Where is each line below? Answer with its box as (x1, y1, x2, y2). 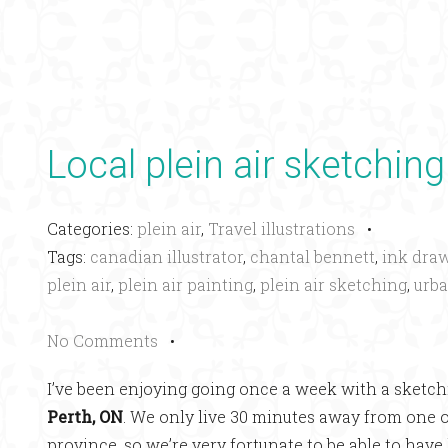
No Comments (47, 330, 158, 351)
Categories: (47, 218, 137, 239)
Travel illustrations (208, 218, 355, 239)
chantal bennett (250, 246, 375, 267)
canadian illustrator (90, 246, 243, 267)
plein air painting (118, 274, 253, 295)
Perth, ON (47, 406, 123, 427)
